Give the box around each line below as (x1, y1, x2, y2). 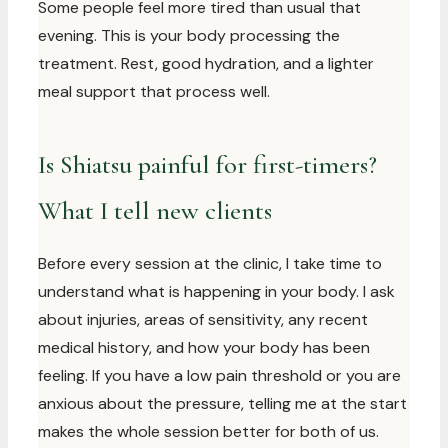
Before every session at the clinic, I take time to (38, 253, 382, 274)
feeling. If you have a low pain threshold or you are (38, 365, 401, 386)
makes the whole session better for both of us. (38, 421, 379, 442)
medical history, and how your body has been (38, 337, 370, 358)
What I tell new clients (38, 195, 272, 226)
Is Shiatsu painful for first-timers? (38, 149, 377, 180)
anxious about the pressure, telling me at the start (38, 393, 407, 414)
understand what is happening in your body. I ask (38, 281, 395, 302)
